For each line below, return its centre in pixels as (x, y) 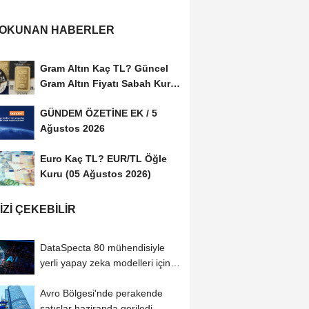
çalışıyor (58, 278)
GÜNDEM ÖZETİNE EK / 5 (98, 113)
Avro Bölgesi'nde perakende (101, 293)
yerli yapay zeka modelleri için (105, 263)
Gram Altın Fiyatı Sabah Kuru (108, 83)
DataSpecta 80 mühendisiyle (102, 248)
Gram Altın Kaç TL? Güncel (104, 68)
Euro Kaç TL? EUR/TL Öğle (103, 159)
